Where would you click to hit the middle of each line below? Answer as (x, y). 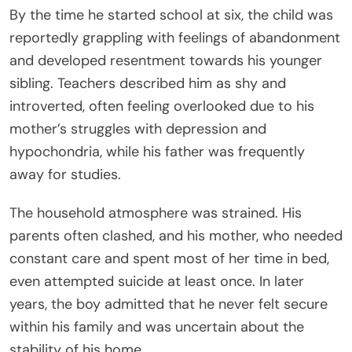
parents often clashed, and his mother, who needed (176, 235)
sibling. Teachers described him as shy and (148, 83)
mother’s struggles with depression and (138, 128)
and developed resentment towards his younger (166, 60)
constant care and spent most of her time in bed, (169, 258)
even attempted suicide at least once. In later (157, 281)
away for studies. (65, 174)
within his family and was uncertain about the (157, 326)
